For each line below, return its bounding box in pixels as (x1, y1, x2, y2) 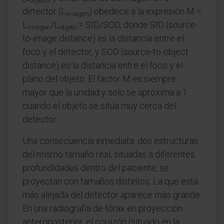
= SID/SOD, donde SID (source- (76, 19, 198, 30)
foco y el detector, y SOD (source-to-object (22, 46, 188, 57)
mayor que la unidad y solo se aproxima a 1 (22, 87, 187, 97)
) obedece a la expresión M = (89, 6, 201, 16)
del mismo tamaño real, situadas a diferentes (22, 149, 195, 159)
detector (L (22, 6, 66, 16)
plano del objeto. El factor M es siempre (22, 73, 176, 84)
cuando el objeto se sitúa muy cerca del (22, 100, 176, 111)
